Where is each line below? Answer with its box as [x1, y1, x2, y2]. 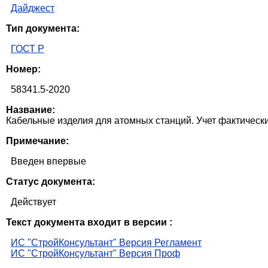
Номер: [6, 64, 41, 75]
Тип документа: [6, 23, 80, 34]
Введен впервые [11, 156, 86, 167]
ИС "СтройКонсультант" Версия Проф [11, 248, 180, 259]
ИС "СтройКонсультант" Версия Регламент [11, 237, 202, 248]
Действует [11, 197, 56, 208]
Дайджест [11, 3, 54, 14]
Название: [6, 105, 55, 115]
